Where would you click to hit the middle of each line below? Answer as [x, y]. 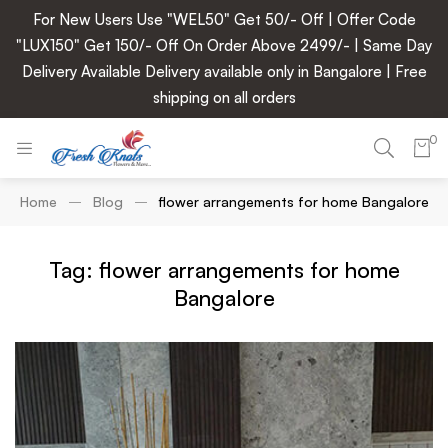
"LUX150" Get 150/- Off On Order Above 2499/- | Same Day [224, 45]
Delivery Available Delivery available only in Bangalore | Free [224, 71]
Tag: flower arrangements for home [224, 269]
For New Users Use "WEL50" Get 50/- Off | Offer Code [224, 19]
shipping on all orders [224, 97]
